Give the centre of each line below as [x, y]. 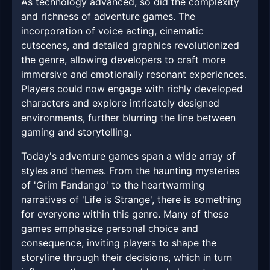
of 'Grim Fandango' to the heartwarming [113, 185]
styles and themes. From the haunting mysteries [130, 171]
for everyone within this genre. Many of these [125, 214]
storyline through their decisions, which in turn [127, 258]
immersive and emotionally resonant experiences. [134, 74]
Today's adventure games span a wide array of [128, 156]
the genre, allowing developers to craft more [123, 60]
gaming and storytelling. [76, 132]
